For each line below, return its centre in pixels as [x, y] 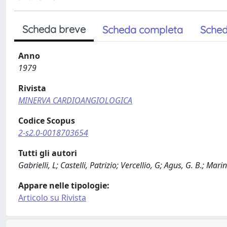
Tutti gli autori [48, 153]
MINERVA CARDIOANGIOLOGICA [75, 100]
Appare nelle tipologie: [64, 185]
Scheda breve [54, 29]
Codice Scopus [47, 121]
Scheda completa [143, 30]
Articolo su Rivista [52, 198]
